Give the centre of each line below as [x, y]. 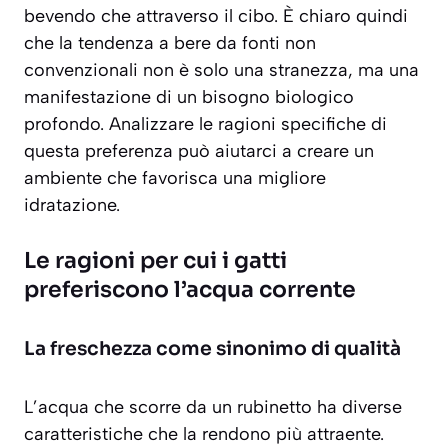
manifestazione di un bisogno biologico [189, 97]
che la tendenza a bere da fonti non [170, 43]
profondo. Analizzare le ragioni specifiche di [205, 124]
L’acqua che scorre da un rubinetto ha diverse [213, 407]
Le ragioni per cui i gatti [155, 261]
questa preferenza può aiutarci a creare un [199, 151]
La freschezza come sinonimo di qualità [212, 349]
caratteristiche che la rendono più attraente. [204, 434]
